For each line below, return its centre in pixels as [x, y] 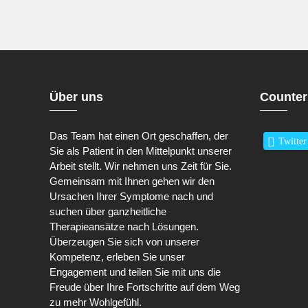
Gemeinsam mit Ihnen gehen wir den [132, 181]
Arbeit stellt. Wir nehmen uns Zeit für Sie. [141, 166]
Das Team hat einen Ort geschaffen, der [139, 136]
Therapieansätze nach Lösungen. [124, 227]
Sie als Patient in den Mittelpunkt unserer [141, 151]
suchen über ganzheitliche [108, 211]
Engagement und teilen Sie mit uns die [135, 272]
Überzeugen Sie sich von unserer [125, 242]
